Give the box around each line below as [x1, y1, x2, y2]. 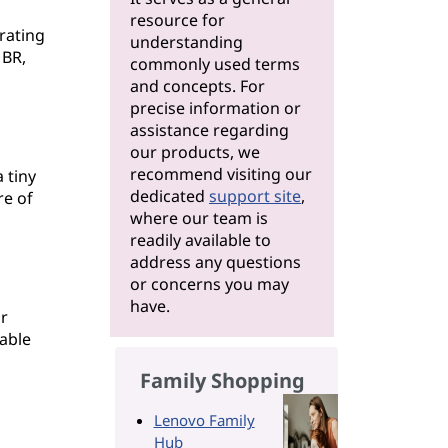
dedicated [130, 185, 209, 207]
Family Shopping [139, 367, 305, 394]
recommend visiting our [130, 163, 312, 185]
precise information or [130, 97, 301, 119]
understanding [130, 31, 243, 53]
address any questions [130, 251, 301, 273]
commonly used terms [130, 53, 300, 75]
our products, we [130, 141, 260, 163]
